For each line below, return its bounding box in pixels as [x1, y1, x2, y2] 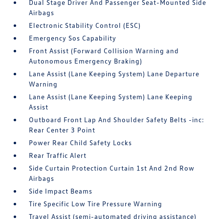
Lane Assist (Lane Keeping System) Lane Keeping [29, 92, 193, 101]
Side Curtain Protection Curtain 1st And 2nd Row [29, 164, 195, 172]
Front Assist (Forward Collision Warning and [29, 46, 179, 55]
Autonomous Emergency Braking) [29, 57, 143, 65]
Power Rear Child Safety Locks [29, 138, 132, 147]
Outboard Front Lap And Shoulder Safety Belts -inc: [29, 115, 205, 124]
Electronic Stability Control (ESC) [29, 21, 141, 29]
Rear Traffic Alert [29, 151, 87, 159]
